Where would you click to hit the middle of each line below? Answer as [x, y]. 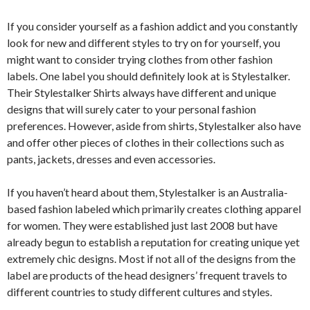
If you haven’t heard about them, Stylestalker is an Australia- [147, 192]
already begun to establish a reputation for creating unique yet [153, 241]
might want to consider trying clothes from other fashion [140, 59]
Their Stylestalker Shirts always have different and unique [142, 92]
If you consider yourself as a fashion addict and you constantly [152, 26]
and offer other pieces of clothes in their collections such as [146, 142]
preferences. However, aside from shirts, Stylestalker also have [154, 125]
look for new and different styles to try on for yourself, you [144, 42]
